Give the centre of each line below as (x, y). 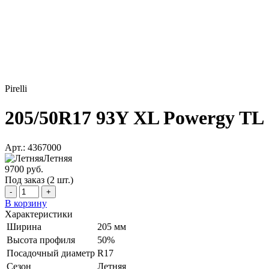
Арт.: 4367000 (33, 147)
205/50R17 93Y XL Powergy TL (134, 118)
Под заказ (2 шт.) (39, 180)
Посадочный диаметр (51, 253)
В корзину (26, 203)
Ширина (24, 226)
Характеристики (39, 214)
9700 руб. (24, 169)
